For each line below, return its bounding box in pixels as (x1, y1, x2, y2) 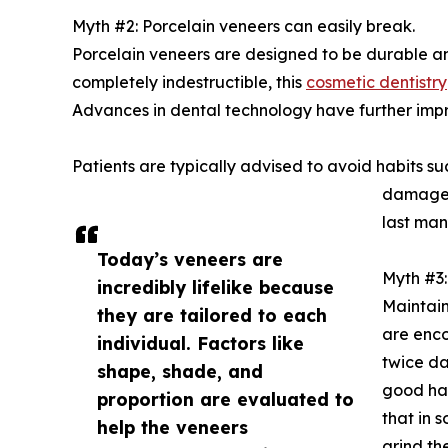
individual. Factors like (97, 332, 304, 355)
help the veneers (97, 416, 248, 439)
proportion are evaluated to (97, 388, 354, 411)
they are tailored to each (97, 304, 327, 327)
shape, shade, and (97, 360, 263, 383)
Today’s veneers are (97, 248, 283, 271)
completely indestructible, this (72, 72, 306, 93)
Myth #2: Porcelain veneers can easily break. (72, 16, 415, 37)
